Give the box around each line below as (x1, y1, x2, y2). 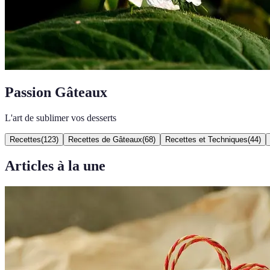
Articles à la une (5, 157, 105, 174)
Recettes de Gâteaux (68, 134, 142, 144)
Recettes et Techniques (165, 134, 248, 144)
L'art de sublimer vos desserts (5, 112, 116, 123)
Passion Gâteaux (5, 84, 107, 100)
